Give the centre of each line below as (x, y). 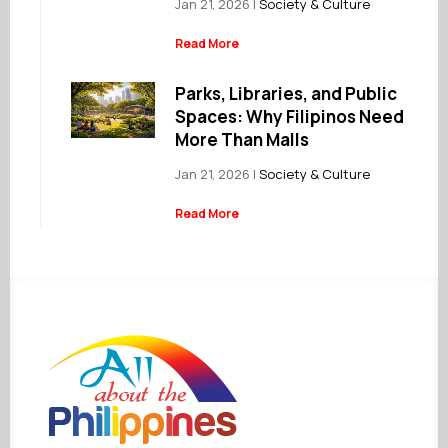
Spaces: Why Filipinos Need (290, 117)
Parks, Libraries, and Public (286, 94)
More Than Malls (242, 140)
